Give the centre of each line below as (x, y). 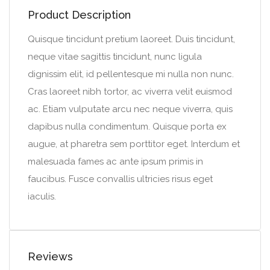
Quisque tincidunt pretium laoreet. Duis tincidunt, (131, 39)
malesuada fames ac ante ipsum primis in (115, 162)
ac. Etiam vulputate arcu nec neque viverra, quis (130, 109)
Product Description (79, 15)
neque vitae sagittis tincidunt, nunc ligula (115, 57)
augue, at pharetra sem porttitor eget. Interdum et (134, 144)
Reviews (50, 256)
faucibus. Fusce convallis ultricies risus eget (120, 179)
